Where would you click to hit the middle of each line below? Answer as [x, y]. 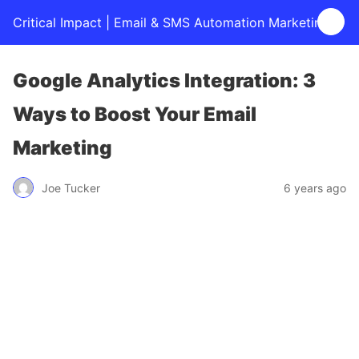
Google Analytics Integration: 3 [164, 81]
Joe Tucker [71, 188]
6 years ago [315, 188]
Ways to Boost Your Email [135, 114]
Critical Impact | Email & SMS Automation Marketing [171, 22]
